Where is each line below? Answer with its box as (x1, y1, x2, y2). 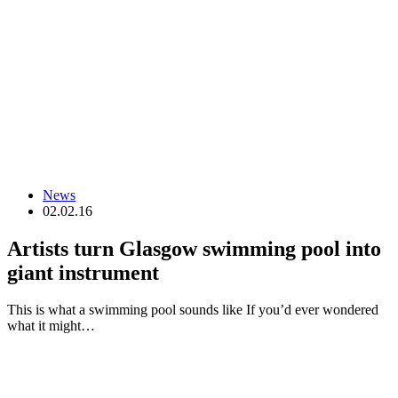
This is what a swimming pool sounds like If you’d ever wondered (7, 302, 378, 318)
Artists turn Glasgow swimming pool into (7, 236, 381, 260)
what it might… (7, 318, 95, 334)
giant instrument (7, 260, 159, 284)
